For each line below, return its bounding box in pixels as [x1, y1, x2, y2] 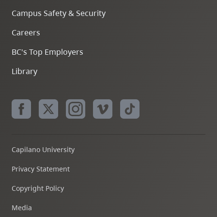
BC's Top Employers [12, 46, 83, 57]
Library [12, 66, 37, 77]
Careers [12, 27, 40, 38]
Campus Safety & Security [12, 8, 106, 18]
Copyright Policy [12, 184, 64, 193]
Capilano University [12, 145, 75, 154]
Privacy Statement [12, 164, 70, 173]
